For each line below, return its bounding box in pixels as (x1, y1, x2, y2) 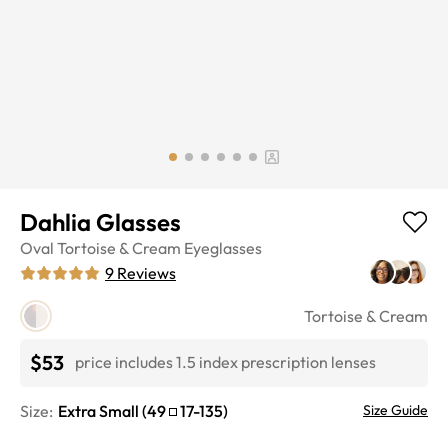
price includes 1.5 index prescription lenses (75, 352, 376, 373)
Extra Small (58, 400, 139, 421)
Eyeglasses (184, 237, 262, 258)
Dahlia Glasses (20, 206, 181, 237)
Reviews (117, 262, 176, 283)
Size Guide (363, 400, 428, 419)
